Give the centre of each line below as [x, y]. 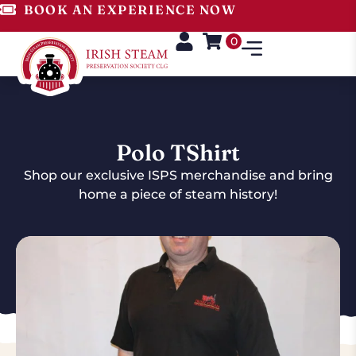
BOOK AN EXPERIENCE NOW [130, 10]
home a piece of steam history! [178, 194]
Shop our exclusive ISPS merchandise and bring [178, 175]
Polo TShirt [178, 152]
